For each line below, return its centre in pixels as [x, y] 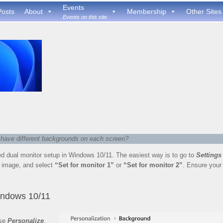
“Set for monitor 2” [153, 165]
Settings [209, 155]
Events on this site [85, 17]
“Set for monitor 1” [84, 165]
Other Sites [204, 11]
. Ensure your [202, 165]
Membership [147, 11]
